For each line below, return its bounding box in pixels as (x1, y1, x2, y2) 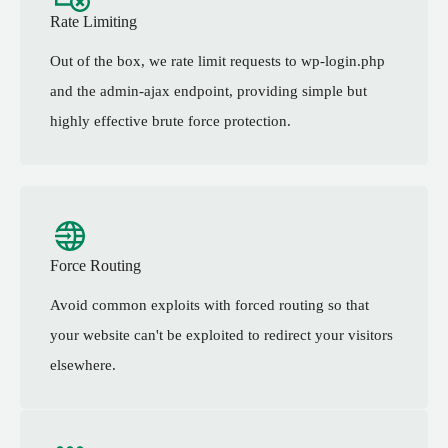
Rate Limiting (50, 12, 137, 30)
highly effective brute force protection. (50, 112, 291, 129)
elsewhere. (50, 356, 116, 373)
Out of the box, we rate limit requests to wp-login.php (50, 52, 385, 69)
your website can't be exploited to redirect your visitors (50, 326, 393, 343)
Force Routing (50, 256, 141, 274)
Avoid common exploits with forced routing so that (50, 296, 369, 313)
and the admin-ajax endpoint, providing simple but (50, 82, 367, 99)
